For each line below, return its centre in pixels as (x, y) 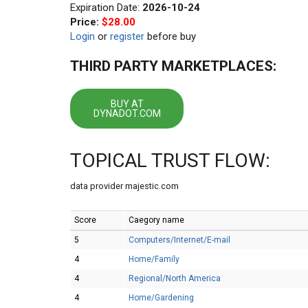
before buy (170, 36)
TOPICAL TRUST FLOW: (170, 161)
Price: (86, 22)
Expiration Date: (106, 8)
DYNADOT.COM (127, 113)
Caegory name (156, 220)
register (127, 36)
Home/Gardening (161, 298)
